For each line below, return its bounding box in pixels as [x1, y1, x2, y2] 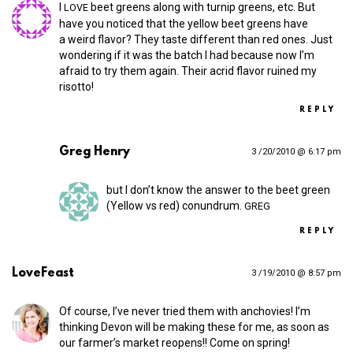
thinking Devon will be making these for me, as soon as [59, 321, 329, 334]
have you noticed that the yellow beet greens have [59, 17, 308, 31]
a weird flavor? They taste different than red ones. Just [59, 33, 333, 46]
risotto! [59, 80, 96, 94]
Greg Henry [59, 145, 130, 160]
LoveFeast [12, 266, 74, 281]
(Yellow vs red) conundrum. [106, 199, 244, 213]
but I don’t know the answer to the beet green [106, 184, 330, 197]
